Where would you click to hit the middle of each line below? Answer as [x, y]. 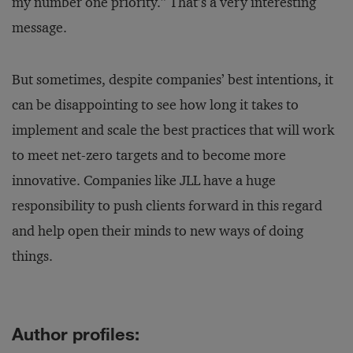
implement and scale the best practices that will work [173, 130]
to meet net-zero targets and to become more [149, 155]
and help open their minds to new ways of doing [158, 231]
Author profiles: [76, 334]
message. [39, 28]
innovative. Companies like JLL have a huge [144, 180]
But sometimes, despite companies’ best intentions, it [173, 80]
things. [32, 256]
